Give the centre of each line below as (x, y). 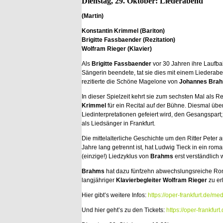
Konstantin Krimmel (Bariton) (123, 31)
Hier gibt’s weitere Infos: (115, 195)
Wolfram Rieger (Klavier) (117, 49)
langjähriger (99, 180)
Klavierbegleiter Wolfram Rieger (162, 180)
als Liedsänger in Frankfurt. (119, 123)
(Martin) (93, 16)
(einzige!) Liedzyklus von (116, 156)
